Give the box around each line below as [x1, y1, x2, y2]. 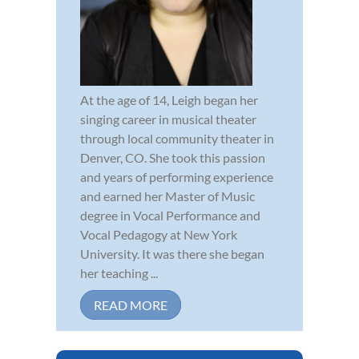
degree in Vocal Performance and [80, 207, 260, 223]
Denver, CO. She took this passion [80, 149, 265, 165]
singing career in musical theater [80, 111, 256, 127]
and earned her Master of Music [80, 188, 255, 204]
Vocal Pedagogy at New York [80, 226, 237, 242]
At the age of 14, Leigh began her [80, 91, 258, 107]
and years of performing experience [80, 168, 273, 184]
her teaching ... [80, 264, 158, 280]
